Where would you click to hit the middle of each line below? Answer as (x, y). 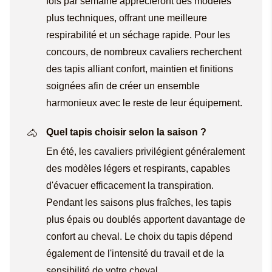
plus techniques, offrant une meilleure (127, 18)
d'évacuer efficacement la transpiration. (130, 185)
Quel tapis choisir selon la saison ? (126, 132)
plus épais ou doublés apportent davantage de (146, 219)
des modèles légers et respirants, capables (138, 168)
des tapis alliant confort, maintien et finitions (140, 69)
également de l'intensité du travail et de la (135, 253)
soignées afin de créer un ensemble (123, 86)
